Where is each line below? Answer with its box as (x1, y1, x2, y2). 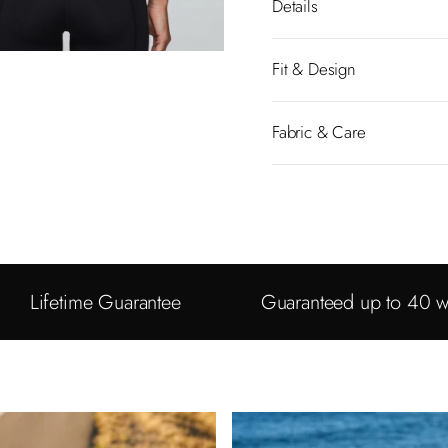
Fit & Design (272, 57, 356, 82)
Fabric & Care (272, 120, 366, 145)
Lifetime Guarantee (29, 287, 181, 318)
